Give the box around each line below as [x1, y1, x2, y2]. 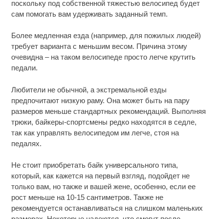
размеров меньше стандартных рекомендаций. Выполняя [11, 107, 206, 115]
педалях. [11, 139, 42, 148]
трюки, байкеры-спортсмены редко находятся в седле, [11, 117, 197, 126]
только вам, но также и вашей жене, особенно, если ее [11, 182, 196, 191]
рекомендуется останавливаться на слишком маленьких [11, 204, 203, 213]
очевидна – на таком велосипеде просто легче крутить [11, 53, 196, 62]
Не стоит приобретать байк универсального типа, [11, 161, 178, 170]
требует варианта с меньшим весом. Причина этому [11, 42, 187, 51]
